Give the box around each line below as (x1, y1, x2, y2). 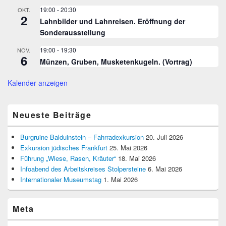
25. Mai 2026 (109, 143, 147, 153)
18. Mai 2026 (118, 153, 156, 163)
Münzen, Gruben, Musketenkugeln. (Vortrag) (40, 56, 192, 67)
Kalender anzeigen (8, 78, 68, 88)
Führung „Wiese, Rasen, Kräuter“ (20, 153, 116, 163)
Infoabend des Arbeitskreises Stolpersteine (20, 164, 146, 174)
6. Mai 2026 (148, 164, 182, 174)
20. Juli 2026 (146, 132, 183, 142)
